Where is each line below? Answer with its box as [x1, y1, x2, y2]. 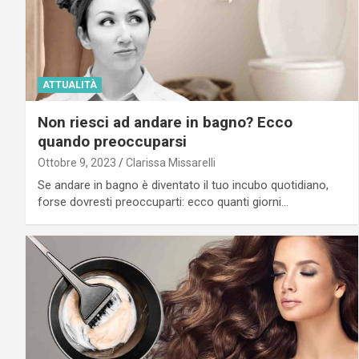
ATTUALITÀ [42, 79, 97, 91]
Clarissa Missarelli [126, 156, 216, 170]
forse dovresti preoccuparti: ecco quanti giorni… [38, 195, 288, 210]
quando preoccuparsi [38, 132, 187, 151]
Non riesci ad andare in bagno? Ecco [38, 113, 292, 132]
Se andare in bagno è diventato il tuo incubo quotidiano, [38, 178, 329, 193]
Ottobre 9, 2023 [38, 156, 116, 170]
